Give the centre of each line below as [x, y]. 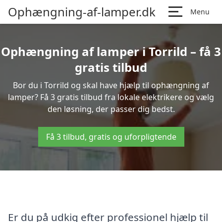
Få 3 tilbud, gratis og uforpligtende [111, 137]
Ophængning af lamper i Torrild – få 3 [111, 51]
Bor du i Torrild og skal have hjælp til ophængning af [111, 85]
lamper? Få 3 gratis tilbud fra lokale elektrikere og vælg [111, 97]
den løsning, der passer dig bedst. [111, 109]
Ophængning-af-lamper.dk [82, 12]
